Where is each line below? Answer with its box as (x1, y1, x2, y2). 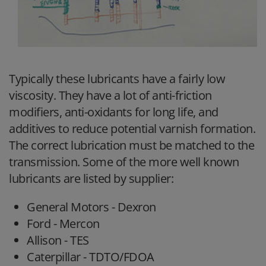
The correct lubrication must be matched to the (9, 137, 254, 154)
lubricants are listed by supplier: (9, 170, 173, 187)
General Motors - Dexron (27, 199, 156, 216)
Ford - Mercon (27, 216, 100, 232)
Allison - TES (27, 232, 89, 249)
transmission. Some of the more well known (9, 154, 239, 170)
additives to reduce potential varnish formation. (9, 121, 255, 137)
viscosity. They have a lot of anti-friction (9, 87, 212, 104)
